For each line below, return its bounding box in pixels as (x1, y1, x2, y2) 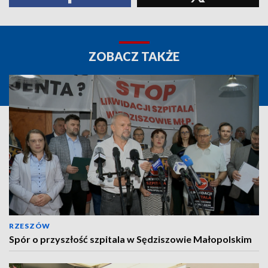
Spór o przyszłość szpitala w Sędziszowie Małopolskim (9, 233, 252, 245)
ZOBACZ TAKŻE (89, 49, 179, 63)
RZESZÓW (9, 221, 50, 230)
